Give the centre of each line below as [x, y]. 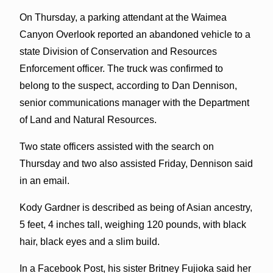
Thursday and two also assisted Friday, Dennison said [136, 163]
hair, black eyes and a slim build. [89, 241]
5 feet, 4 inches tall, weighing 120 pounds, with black [133, 224]
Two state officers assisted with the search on [116, 146]
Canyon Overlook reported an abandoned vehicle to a [135, 34]
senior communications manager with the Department [134, 102]
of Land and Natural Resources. [88, 119]
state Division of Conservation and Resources [118, 51]
